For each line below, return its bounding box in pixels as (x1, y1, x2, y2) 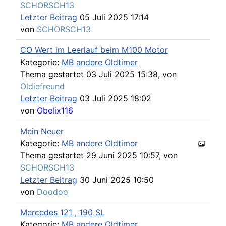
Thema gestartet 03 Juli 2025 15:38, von (20, 69, 177, 79)
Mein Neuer (20, 126, 64, 136)
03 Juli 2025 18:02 (77, 93, 151, 103)
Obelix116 (37, 105, 73, 116)
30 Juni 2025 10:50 (77, 174, 154, 185)
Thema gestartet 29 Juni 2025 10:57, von (20, 150, 178, 160)
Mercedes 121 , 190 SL (20, 207, 105, 217)
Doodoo (37, 186, 68, 197)
